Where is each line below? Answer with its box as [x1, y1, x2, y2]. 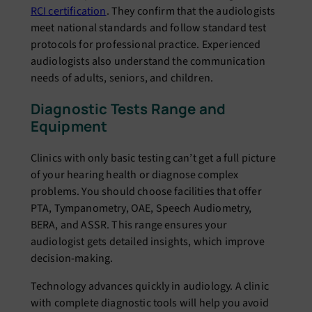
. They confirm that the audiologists [106, 3, 276, 19]
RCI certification [30, 3, 107, 19]
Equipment [30, 116, 108, 136]
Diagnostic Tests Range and [30, 99, 226, 119]
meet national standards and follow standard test [30, 19, 267, 36]
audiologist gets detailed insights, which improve [30, 233, 265, 249]
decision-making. [30, 250, 114, 266]
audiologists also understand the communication [30, 53, 266, 69]
